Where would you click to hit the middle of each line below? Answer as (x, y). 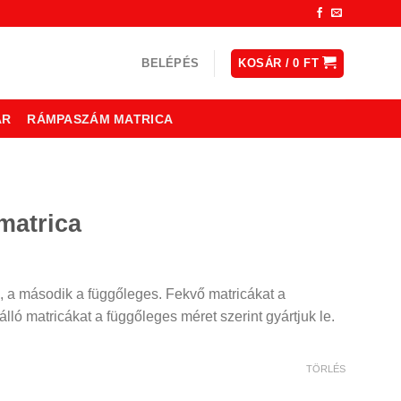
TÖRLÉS (325, 368)
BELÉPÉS (171, 63)
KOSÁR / (266, 63)
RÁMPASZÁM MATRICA (100, 119)
